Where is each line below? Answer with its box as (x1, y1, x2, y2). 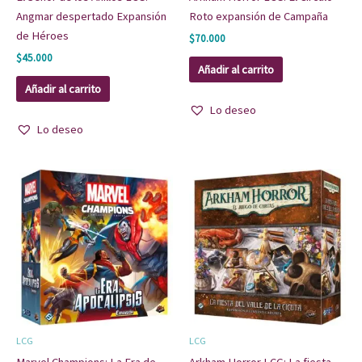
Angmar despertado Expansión (16, 8, 166, 23)
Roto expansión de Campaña (189, 8, 328, 23)
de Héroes (16, 27, 69, 43)
